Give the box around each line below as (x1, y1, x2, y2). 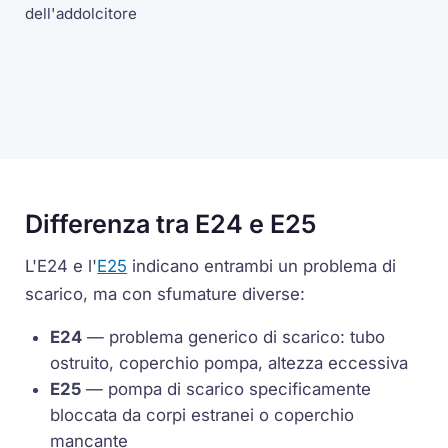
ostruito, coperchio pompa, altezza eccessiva (50, 353, 409, 374)
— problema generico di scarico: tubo (82, 327, 386, 348)
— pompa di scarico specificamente (81, 379, 372, 400)
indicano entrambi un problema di (127, 255, 397, 276)
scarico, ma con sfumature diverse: (25, 283, 306, 304)
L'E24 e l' (25, 255, 98, 276)
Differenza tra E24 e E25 (25, 208, 317, 239)
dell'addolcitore (25, 3, 138, 23)
